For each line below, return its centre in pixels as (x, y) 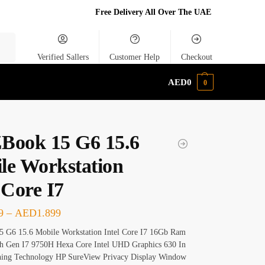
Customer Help (135, 57)
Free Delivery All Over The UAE (154, 12)
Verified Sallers (63, 57)
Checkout (196, 57)
